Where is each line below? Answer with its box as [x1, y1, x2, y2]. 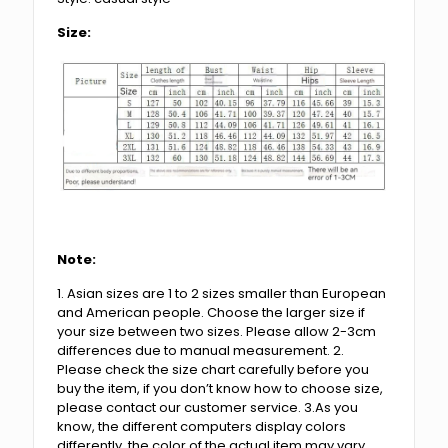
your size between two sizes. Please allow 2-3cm [57, 322, 377, 342]
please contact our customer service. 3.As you [57, 398, 359, 418]
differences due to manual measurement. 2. [57, 341, 345, 361]
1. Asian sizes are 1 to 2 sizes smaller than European [57, 284, 387, 304]
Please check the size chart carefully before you [57, 360, 370, 380]
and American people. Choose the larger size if [57, 303, 366, 323]
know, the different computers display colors [57, 417, 347, 437]
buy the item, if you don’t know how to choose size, [57, 379, 384, 399]
